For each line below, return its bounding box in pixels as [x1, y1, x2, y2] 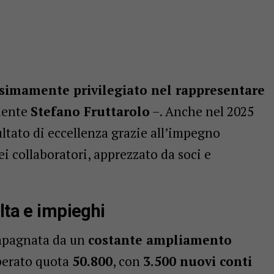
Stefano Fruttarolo [31, 102, 150, 120]
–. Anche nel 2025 [150, 102, 254, 120]
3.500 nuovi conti [143, 252, 252, 270]
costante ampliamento [88, 231, 232, 248]
